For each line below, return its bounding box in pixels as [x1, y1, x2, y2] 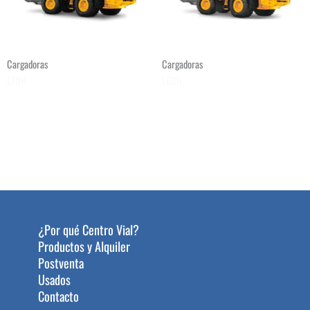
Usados [38, 270, 71, 289]
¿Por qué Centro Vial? [38, 220, 139, 239]
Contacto [38, 286, 79, 305]
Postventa [38, 253, 84, 272]
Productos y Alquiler [38, 237, 130, 255]
